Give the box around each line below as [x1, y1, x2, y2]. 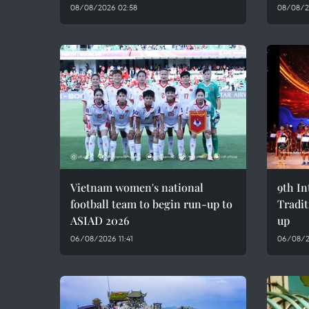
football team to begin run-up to [70, 197, 232, 211]
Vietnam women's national [70, 180, 203, 195]
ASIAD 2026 [70, 213, 130, 228]
